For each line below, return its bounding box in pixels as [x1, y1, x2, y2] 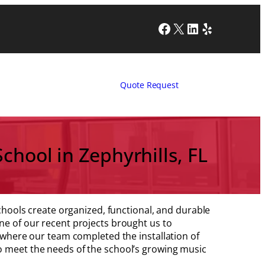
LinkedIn [185, 18, 243, 38]
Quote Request [120, 79, 179, 91]
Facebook [156, 18, 219, 38]
